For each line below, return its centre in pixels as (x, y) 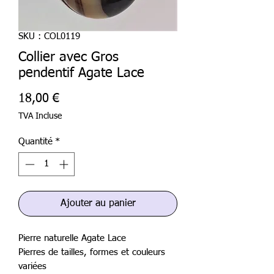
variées (32, 266)
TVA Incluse (40, 116)
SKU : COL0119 (49, 36)
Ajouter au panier (98, 203)
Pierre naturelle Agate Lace (72, 238)
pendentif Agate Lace (81, 73)
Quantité (35, 142)
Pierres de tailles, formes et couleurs (92, 252)
